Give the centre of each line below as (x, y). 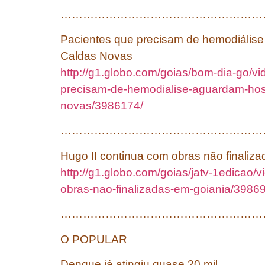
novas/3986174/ (102, 106)
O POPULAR (94, 239)
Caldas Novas (96, 56)
